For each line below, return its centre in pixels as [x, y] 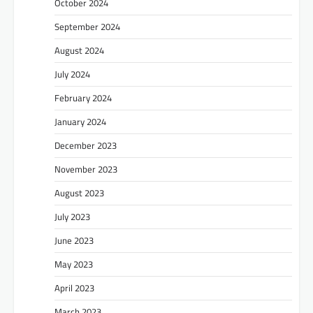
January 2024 [80, 121]
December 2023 [86, 145]
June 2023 [74, 240]
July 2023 [72, 216]
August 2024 [79, 50]
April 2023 [74, 287]
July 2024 [72, 74]
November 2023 [86, 169]
